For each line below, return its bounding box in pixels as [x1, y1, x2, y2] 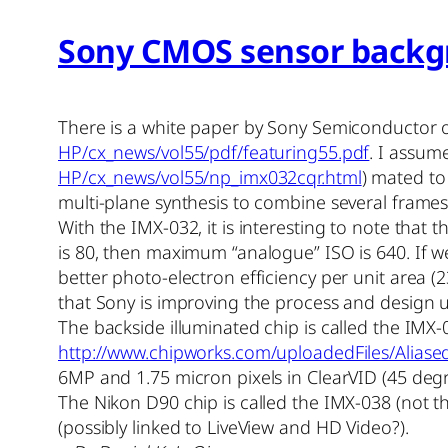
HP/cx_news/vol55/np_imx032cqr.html [58, 164, 362, 189]
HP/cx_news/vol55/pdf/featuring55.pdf [58, 139, 370, 164]
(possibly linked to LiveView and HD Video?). [58, 414, 409, 439]
